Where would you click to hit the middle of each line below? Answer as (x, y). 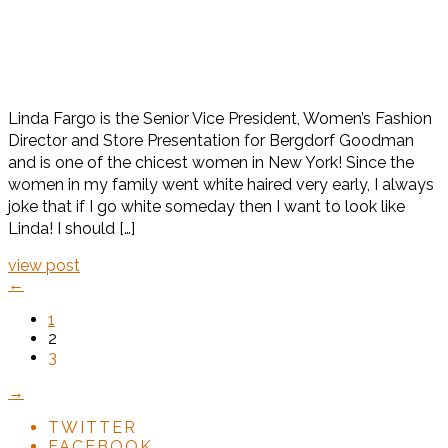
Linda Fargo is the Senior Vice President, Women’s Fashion (220, 118)
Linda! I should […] (71, 228)
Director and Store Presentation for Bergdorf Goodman (211, 140)
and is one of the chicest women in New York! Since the (211, 162)
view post (44, 265)
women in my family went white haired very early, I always (221, 184)
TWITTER (92, 427)
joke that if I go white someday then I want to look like (206, 206)
